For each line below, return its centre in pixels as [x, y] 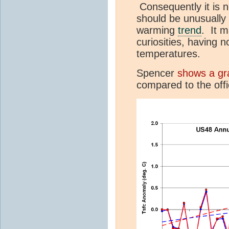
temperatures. [168, 54]
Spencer [157, 73]
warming [157, 30]
